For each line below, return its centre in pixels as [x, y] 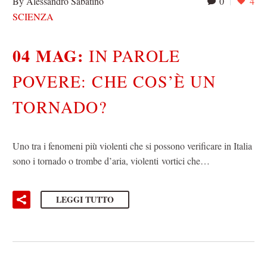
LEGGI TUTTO [85, 199]
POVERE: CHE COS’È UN [114, 81]
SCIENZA [33, 16]
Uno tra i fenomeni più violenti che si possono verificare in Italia [132, 146]
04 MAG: [51, 55]
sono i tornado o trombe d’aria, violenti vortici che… [111, 161]
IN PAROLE [135, 55]
